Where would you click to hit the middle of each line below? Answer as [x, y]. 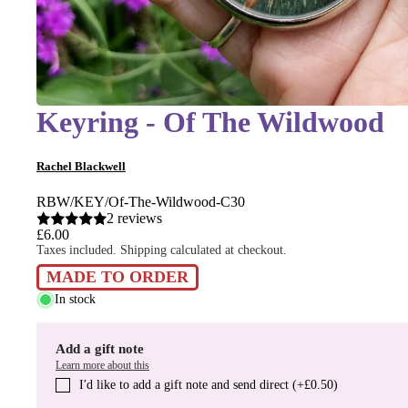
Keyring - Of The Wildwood [210, 122]
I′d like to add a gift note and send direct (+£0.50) [209, 384]
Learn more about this [102, 365]
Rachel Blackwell [81, 166]
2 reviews [134, 218]
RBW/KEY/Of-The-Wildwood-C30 [141, 201]
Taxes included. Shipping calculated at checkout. [162, 250]
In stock [75, 300]
